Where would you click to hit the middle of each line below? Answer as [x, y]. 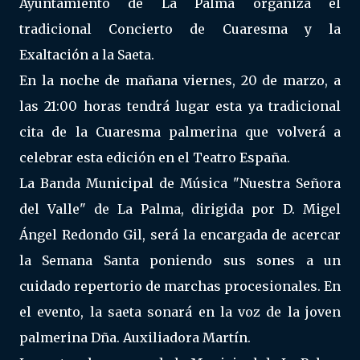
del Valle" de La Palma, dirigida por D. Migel [180, 209]
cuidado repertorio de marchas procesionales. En [180, 286]
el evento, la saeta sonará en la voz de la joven [180, 312]
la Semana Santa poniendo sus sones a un [180, 260]
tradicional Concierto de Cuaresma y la [180, 29]
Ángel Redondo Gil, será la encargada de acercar [180, 235]
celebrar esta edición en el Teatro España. [155, 157]
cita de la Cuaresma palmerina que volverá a [180, 132]
